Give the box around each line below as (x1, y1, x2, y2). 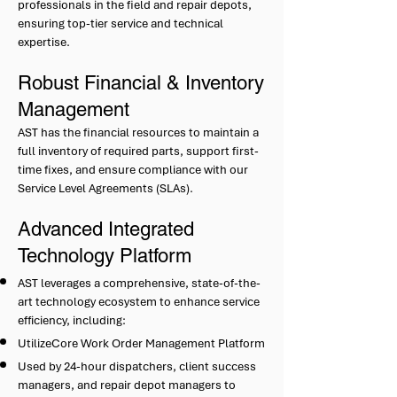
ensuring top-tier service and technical (18, 16, 223, 31)
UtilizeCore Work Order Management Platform (18, 336, 265, 351)
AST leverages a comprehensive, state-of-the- (18, 276, 261, 291)
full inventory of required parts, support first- (18, 144, 259, 159)
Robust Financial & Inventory (18, 72, 264, 94)
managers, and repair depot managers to (18, 378, 236, 393)
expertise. (18, 35, 70, 50)
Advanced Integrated (18, 218, 194, 240)
